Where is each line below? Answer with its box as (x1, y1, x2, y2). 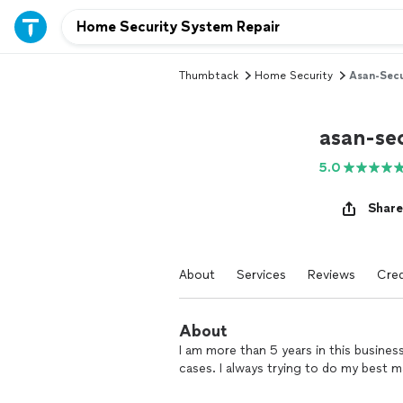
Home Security (255, 69, 333, 82)
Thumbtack (179, 69, 238, 82)
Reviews (308, 267, 355, 282)
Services (237, 267, 286, 282)
